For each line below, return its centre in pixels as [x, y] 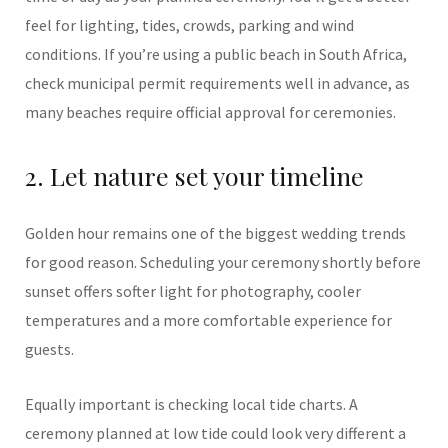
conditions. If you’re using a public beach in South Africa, [216, 54]
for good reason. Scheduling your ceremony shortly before [223, 262]
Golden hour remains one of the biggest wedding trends [215, 233]
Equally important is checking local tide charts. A [191, 404]
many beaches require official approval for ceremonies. [210, 112]
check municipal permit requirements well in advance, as [217, 83]
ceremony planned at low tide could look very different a [215, 433]
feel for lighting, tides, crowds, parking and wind [189, 25]
